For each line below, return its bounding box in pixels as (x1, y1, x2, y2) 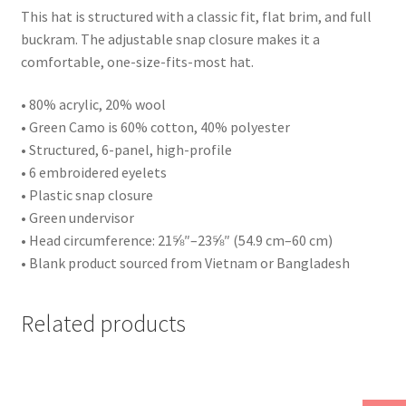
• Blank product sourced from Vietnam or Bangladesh (20, 254, 350, 273)
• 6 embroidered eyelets (20, 163, 167, 182)
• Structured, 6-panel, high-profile (20, 140, 232, 159)
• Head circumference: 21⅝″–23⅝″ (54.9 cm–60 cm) (20, 231, 333, 250)
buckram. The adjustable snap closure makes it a (20, 29, 320, 48)
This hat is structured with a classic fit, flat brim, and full (20, 6, 372, 25)
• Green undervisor (20, 208, 134, 227)
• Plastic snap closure (20, 186, 153, 205)
